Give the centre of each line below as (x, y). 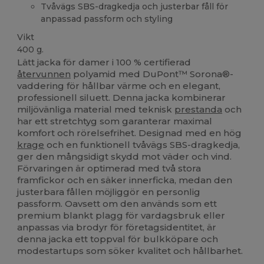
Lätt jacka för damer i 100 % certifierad (104, 62)
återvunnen (44, 74)
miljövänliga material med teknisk (96, 110)
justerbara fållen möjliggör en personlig (109, 192)
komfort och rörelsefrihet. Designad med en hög (130, 133)
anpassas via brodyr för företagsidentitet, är (117, 227)
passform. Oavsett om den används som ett (117, 204)
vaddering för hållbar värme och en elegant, (119, 86)
